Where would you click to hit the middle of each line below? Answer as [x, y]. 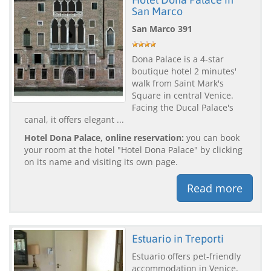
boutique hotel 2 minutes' [184, 71]
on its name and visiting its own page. [101, 162]
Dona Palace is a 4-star [178, 59]
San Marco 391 [162, 28]
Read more [215, 188]
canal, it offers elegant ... [74, 119]
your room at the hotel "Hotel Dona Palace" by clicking [133, 149]
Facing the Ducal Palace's [183, 107]
